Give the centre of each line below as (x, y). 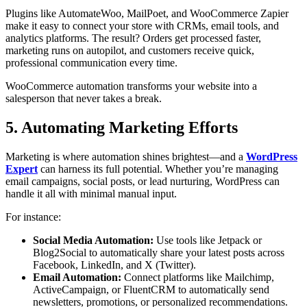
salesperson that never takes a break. (84, 98)
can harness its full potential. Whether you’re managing (158, 169)
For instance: (33, 217)
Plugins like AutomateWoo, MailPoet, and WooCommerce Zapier (147, 13)
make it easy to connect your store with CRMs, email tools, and (142, 25)
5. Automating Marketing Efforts (122, 127)
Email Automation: (77, 277)
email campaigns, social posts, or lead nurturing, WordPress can (143, 181)
